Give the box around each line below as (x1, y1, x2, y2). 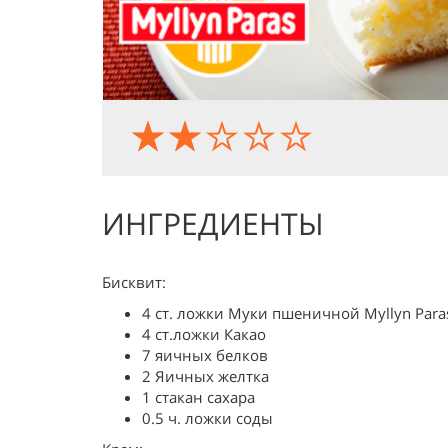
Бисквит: (102, 272, 166, 292)
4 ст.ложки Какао (142, 324, 266, 344)
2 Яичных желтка (142, 366, 269, 386)
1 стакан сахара (142, 387, 255, 407)
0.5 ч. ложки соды (142, 408, 273, 428)
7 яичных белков (142, 345, 268, 365)
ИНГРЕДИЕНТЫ (102, 203, 324, 244)
